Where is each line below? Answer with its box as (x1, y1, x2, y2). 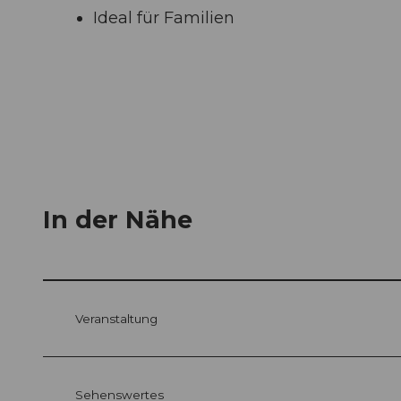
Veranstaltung (75, 311, 158, 327)
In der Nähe (43, 205, 192, 235)
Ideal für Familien (93, 7, 235, 28)
